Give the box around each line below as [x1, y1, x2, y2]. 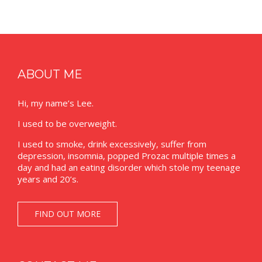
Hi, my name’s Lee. [18, 96, 94, 109]
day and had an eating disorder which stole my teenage [18, 161, 240, 173]
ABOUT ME [18, 67, 82, 81]
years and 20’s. [18, 173, 78, 185]
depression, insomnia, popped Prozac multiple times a [18, 149, 236, 161]
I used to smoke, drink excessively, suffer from [18, 137, 206, 150]
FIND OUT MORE [34, 208, 101, 219]
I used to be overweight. [18, 117, 117, 129]
